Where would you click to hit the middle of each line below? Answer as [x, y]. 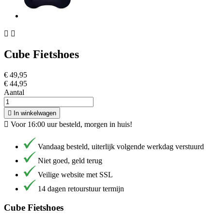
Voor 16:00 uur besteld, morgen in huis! [70, 124]
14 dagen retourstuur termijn [81, 189]
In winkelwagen [35, 113]
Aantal [14, 93]
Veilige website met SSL [75, 175]
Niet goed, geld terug [70, 161]
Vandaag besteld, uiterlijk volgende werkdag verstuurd [121, 147]
